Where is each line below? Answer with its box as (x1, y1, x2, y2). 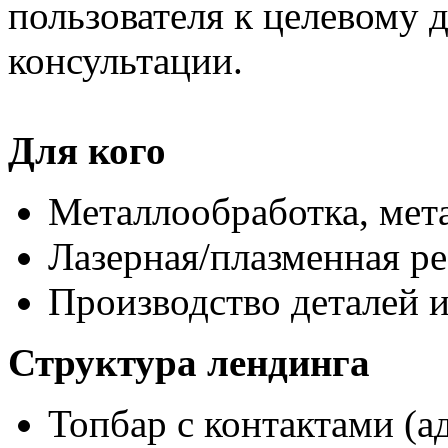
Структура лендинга (8, 341, 370, 385)
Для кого (8, 129, 166, 173)
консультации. (8, 39, 243, 83)
